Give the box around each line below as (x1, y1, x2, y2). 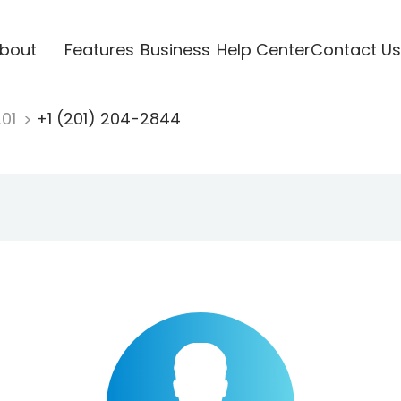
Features (64, 38, 134, 61)
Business (140, 38, 210, 61)
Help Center (216, 38, 311, 61)
